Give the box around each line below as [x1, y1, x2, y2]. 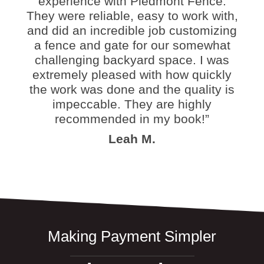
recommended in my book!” [55, 111, 209, 126]
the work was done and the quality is [29, 82, 235, 96]
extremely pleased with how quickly [32, 67, 232, 81]
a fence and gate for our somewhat [34, 38, 230, 52]
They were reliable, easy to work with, [26, 8, 238, 22]
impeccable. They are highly [52, 97, 212, 111]
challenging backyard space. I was [35, 52, 229, 67]
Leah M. [108, 132, 156, 146]
